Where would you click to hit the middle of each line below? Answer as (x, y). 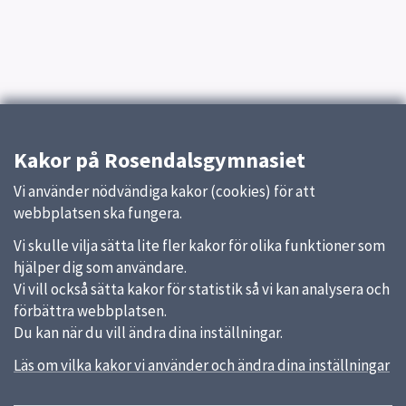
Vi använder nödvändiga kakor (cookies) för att (164, 191)
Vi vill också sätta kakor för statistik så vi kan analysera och (202, 289)
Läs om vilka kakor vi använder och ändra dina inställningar (202, 365)
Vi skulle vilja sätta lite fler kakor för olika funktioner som (199, 246)
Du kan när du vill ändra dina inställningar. (148, 333)
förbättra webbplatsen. (90, 311)
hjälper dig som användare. (100, 267)
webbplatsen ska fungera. (98, 213)
